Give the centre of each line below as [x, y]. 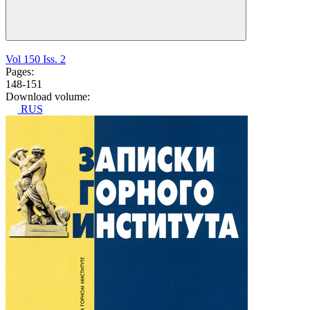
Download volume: [48, 97]
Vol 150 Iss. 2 [36, 60]
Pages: [20, 72]
